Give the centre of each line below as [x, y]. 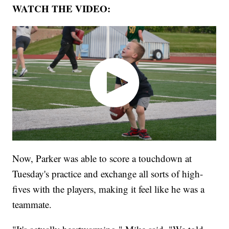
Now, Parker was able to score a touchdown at [102, 158]
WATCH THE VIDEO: [62, 9]
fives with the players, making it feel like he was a [109, 189]
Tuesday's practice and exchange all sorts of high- [108, 173]
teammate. [32, 204]
